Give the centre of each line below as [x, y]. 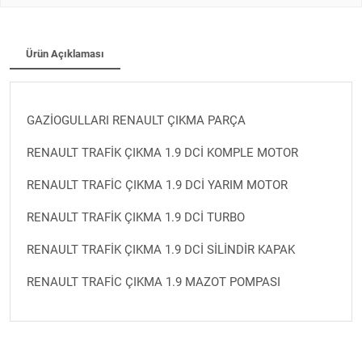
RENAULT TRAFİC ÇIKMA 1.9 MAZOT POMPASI [154, 282]
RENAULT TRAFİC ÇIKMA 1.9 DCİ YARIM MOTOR [157, 185]
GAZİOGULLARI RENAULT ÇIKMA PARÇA [136, 120]
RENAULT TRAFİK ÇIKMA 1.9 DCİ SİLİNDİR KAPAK [164, 249]
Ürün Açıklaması [65, 53]
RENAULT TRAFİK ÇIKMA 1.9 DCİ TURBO [136, 217]
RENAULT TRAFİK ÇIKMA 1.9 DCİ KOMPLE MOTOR [162, 152]
